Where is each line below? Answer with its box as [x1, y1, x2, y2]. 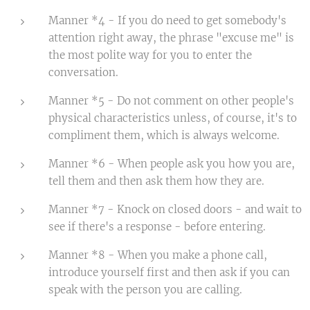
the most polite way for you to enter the [48, 48, 252, 62]
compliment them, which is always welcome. [48, 128, 280, 142]
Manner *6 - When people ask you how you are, [48, 156, 295, 170]
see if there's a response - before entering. [48, 219, 266, 233]
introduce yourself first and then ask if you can [48, 265, 290, 279]
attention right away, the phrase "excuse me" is [48, 30, 294, 44]
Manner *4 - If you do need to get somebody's [48, 13, 286, 27]
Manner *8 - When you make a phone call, [48, 248, 267, 262]
